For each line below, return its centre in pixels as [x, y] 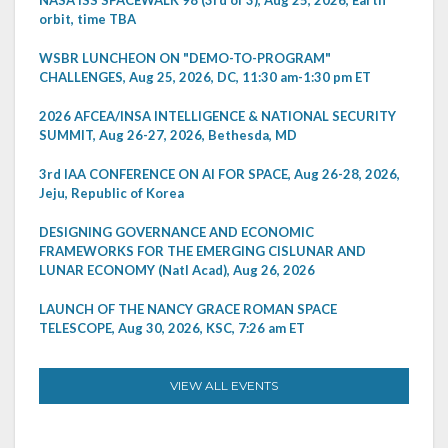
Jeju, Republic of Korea [111, 193]
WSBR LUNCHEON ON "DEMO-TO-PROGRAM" [185, 58]
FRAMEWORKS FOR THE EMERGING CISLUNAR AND [202, 251]
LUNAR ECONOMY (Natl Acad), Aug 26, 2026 [177, 270]
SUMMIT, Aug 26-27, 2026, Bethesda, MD [168, 135]
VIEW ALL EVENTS [224, 386]
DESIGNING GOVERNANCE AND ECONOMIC [176, 232]
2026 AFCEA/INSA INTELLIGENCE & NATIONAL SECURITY [217, 116]
